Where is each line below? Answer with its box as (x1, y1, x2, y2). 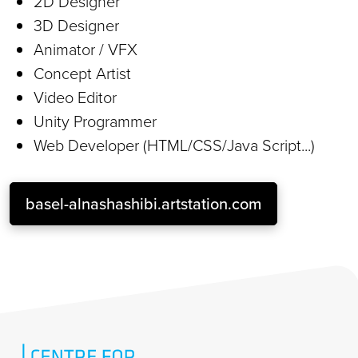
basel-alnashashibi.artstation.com (26, 191, 261, 215)
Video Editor (34, 85, 117, 108)
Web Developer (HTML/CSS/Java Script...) (34, 133, 315, 156)
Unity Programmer (34, 109, 157, 132)
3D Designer (34, 13, 119, 36)
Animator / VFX (34, 37, 137, 60)
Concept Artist (34, 61, 131, 84)
